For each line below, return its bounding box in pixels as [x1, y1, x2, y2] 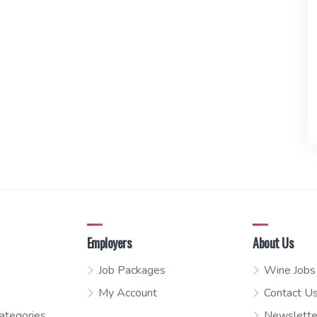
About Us [253, 234, 294, 253]
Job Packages [98, 263, 166, 279]
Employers [86, 234, 132, 253]
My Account [98, 285, 157, 301]
